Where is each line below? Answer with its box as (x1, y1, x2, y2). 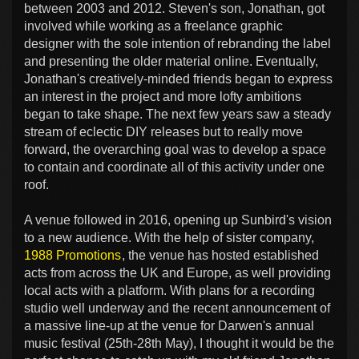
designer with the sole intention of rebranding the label (24, 36, 331, 50)
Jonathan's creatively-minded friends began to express (24, 71, 333, 86)
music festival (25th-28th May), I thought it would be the (24, 336, 334, 350)
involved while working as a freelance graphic (24, 18, 283, 33)
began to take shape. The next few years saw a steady (24, 107, 331, 121)
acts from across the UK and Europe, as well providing (24, 265, 331, 280)
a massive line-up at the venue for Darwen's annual (24, 318, 314, 333)
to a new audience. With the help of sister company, (24, 230, 314, 244)
